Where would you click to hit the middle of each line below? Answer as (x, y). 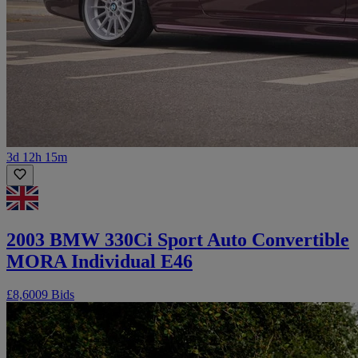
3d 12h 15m (37, 157)
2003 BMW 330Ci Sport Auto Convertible (178, 239)
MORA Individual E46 (99, 261)
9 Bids (58, 295)
